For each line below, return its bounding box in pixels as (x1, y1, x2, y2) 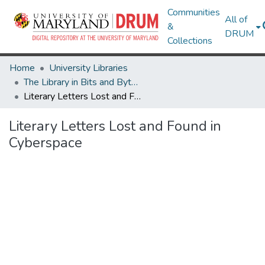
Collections (167, 34, 213, 47)
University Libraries (49, 62, 128, 75)
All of (225, 13, 248, 26)
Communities (167, 6, 221, 19)
